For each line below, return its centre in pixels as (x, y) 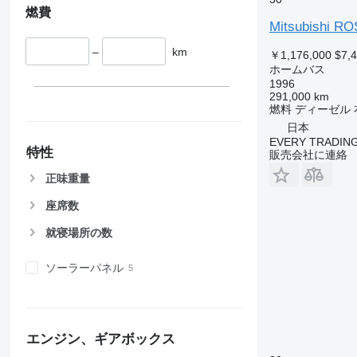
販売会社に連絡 (308, 154)
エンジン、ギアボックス (100, 339)
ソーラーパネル (84, 268)
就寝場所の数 (78, 233)
